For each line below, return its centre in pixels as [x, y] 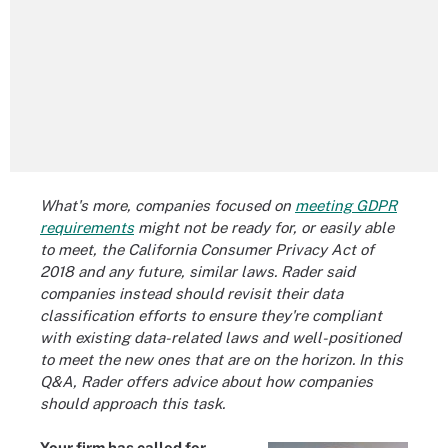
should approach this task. [132, 403]
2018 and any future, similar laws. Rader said [197, 271]
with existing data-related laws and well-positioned [220, 337]
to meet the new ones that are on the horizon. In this [221, 359]
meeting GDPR [346, 205]
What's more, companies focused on [167, 205]
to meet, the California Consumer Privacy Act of [207, 249]
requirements [87, 227]
